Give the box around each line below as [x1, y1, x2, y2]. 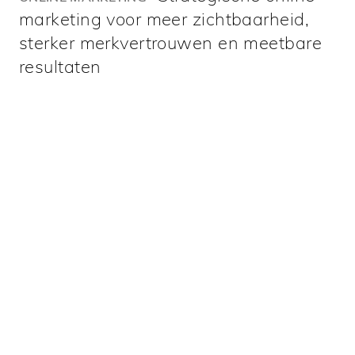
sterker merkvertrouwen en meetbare [19, 32, 322, 55]
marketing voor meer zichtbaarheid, [19, 8, 309, 31]
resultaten [19, 55, 101, 78]
